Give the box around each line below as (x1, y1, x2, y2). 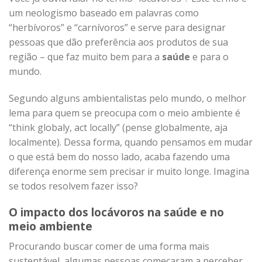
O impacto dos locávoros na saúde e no (9, 204, 224, 220)
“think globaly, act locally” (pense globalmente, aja (9, 120, 227, 134)
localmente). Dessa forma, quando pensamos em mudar (9, 135, 253, 149)
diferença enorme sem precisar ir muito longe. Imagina (9, 164, 249, 178)
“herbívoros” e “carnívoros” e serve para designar (9, 20, 226, 34)
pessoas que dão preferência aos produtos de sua (9, 35, 228, 49)
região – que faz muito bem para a (9, 50, 162, 63)
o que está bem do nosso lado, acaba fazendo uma (9, 150, 230, 163)
